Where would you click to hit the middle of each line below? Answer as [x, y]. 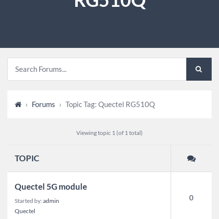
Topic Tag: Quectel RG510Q [110, 104]
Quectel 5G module [51, 186]
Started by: [29, 201]
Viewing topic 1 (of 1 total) [109, 132]
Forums [44, 104]
